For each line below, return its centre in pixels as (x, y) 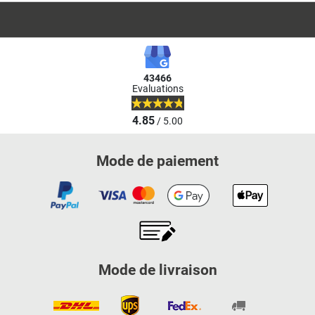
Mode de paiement (157, 161)
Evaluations (157, 89)
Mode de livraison (157, 270)
